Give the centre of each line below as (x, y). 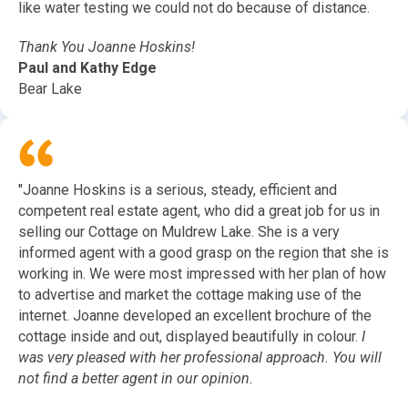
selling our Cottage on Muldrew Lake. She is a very (179, 232)
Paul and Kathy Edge (87, 68)
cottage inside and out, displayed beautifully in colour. (190, 337)
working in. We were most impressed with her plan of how (202, 274)
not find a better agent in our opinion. (136, 379)
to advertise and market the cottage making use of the (190, 295)
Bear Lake (50, 89)
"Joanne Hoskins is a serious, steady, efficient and (178, 190)
